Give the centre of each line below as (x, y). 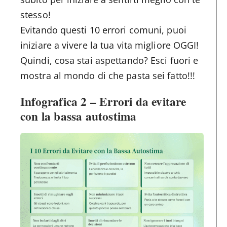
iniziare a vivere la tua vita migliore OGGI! (110, 45)
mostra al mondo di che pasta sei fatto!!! (108, 75)
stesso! (35, 14)
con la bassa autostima (79, 116)
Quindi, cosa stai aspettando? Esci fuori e (109, 60)
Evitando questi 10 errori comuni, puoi (103, 30)
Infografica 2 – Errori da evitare (103, 101)
